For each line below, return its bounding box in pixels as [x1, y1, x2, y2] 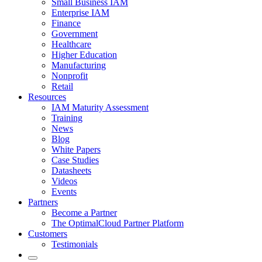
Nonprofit [51, 71, 88, 81]
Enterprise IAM [51, 8, 109, 18]
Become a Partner [51, 208, 117, 218]
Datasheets [51, 166, 91, 175]
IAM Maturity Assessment [51, 102, 149, 112]
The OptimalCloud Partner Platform [51, 218, 184, 228]
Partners [28, 197, 58, 207]
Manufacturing [51, 60, 106, 70]
